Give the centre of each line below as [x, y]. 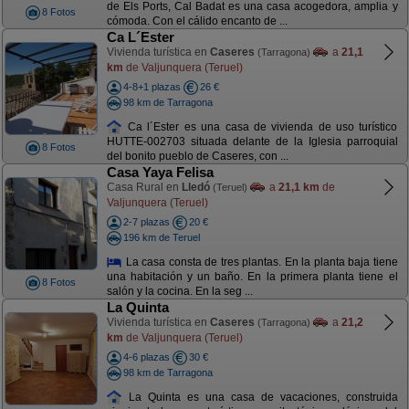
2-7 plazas [146, 222]
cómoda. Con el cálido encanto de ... [197, 21]
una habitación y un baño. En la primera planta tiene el [252, 277]
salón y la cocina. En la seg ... [179, 292]
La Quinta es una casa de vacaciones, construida [260, 397]
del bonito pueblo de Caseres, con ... [197, 157]
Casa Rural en [144, 187]
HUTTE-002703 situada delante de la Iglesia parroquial [252, 142]
